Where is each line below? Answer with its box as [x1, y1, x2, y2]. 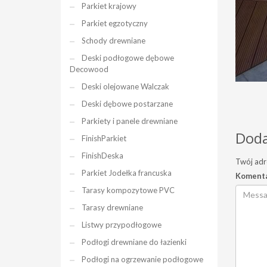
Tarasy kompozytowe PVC [82, 185, 175, 195]
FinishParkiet [82, 133, 126, 143]
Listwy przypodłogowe [82, 220, 162, 229]
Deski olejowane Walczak [82, 82, 169, 91]
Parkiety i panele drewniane [82, 116, 178, 126]
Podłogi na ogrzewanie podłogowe [82, 254, 203, 264]
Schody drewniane [82, 36, 145, 45]
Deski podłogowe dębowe [82, 53, 174, 63]
